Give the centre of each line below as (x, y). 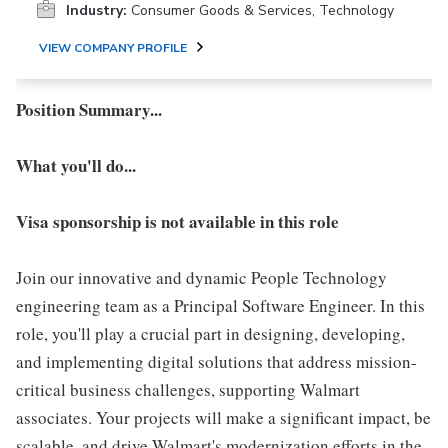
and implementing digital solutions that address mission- (216, 361)
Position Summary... (89, 109)
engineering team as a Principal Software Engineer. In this (220, 305)
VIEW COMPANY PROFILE (113, 47)
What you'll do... (76, 165)
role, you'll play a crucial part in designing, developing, (210, 333)
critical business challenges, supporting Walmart (188, 389)
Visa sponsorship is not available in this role (177, 221)
